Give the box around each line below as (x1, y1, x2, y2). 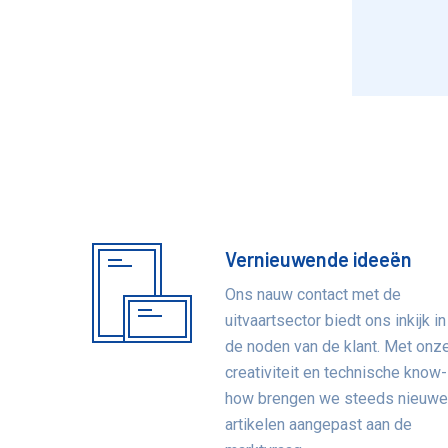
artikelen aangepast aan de (225, 415, 413, 434)
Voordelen (92, 248, 220, 284)
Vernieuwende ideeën (225, 247, 413, 271)
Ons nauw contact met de (225, 285, 402, 304)
